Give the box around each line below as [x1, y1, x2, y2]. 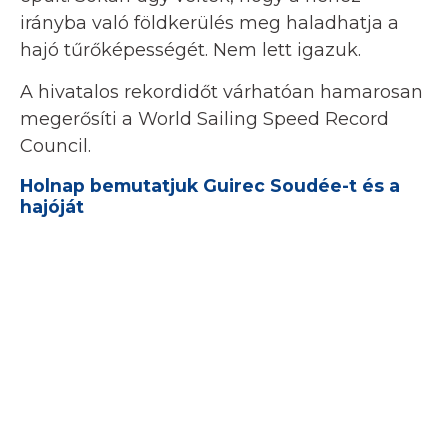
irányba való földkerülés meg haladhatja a [20, 12, 399, 35]
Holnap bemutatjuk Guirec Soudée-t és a [20, 175, 400, 197]
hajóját [20, 196, 84, 218]
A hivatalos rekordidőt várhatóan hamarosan [20, 81, 423, 104]
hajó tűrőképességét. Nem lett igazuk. [20, 39, 361, 62]
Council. [20, 135, 91, 158]
